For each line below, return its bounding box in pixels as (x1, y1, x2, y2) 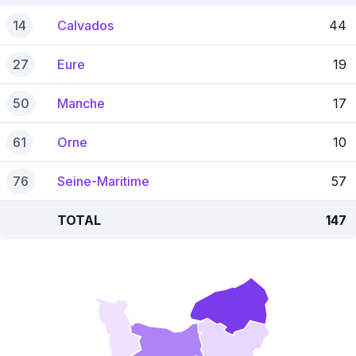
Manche (57, 95, 105, 111)
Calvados (57, 17, 114, 33)
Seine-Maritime (57, 173, 149, 189)
